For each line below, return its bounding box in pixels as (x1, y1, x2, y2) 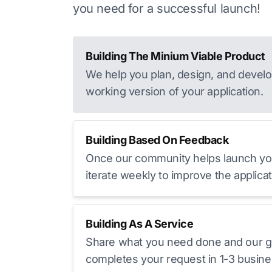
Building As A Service (86, 217, 194, 230)
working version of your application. (86, 85, 263, 98)
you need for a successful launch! (73, 1, 260, 16)
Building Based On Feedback (86, 134, 229, 146)
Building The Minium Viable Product (86, 50, 265, 63)
